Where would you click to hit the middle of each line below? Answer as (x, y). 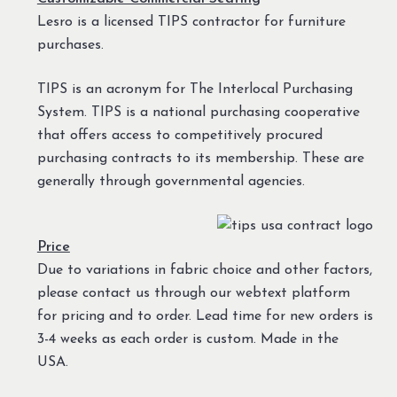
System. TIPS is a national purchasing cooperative (198, 112)
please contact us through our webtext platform (193, 293)
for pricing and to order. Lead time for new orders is (205, 316)
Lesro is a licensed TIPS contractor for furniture (191, 22)
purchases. (70, 45)
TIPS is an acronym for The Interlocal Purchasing (195, 89)
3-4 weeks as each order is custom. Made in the (187, 339)
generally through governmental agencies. (171, 181)
